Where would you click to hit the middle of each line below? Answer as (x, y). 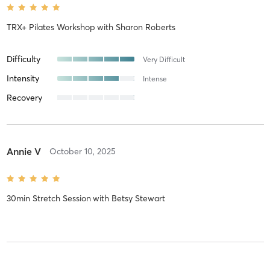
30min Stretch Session (49, 198)
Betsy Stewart (138, 198)
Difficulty (23, 59)
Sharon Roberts (145, 27)
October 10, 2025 (82, 151)
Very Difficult (164, 59)
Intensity (23, 78)
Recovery (24, 97)
